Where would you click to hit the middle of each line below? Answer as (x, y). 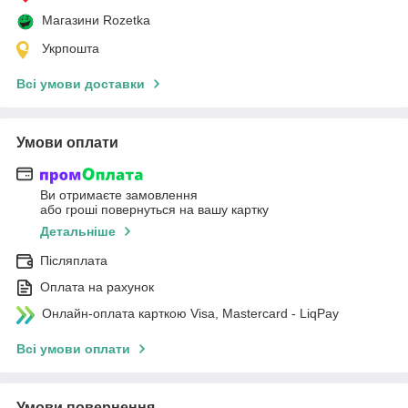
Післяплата (74, 261)
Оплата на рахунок (97, 287)
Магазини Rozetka (96, 20)
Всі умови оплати (73, 349)
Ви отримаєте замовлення (119, 195)
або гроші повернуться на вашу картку (154, 210)
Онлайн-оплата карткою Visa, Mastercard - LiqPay (190, 314)
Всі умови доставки (81, 83)
